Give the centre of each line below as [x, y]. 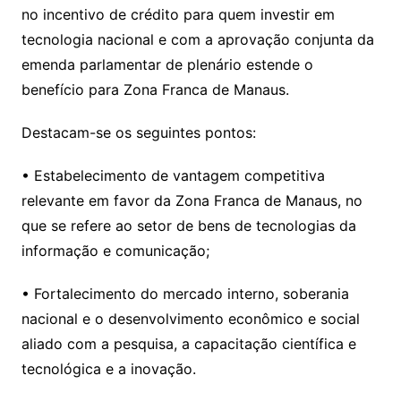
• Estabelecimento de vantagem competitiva [173, 175]
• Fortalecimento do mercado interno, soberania [185, 294]
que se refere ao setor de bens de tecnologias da [188, 226]
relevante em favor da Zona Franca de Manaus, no [192, 200]
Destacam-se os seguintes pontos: [138, 132]
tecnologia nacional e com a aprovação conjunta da [197, 39]
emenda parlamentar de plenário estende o [167, 64]
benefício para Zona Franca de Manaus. [155, 90]
